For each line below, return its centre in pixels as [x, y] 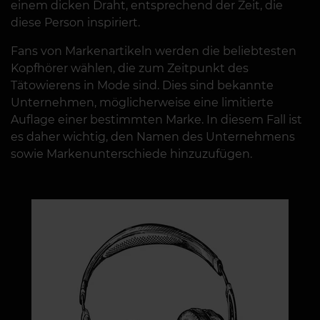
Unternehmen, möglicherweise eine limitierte [142, 103]
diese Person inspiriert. [75, 23]
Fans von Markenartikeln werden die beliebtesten [154, 51]
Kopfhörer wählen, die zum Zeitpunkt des [130, 69]
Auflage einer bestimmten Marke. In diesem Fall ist [156, 120]
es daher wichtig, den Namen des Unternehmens [153, 137]
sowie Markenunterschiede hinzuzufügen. [131, 154]
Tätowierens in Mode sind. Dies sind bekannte [142, 86]
